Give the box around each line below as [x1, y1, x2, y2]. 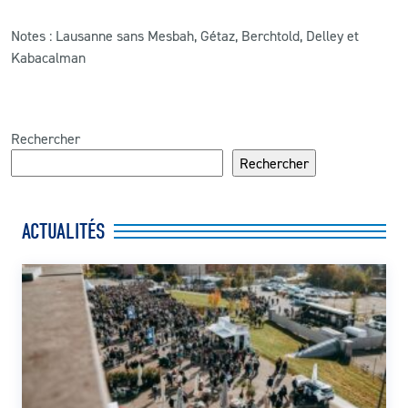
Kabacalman [11, 47, 86, 66]
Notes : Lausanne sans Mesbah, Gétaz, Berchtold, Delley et [11, 25, 359, 45]
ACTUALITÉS [22, 218, 106, 244]
